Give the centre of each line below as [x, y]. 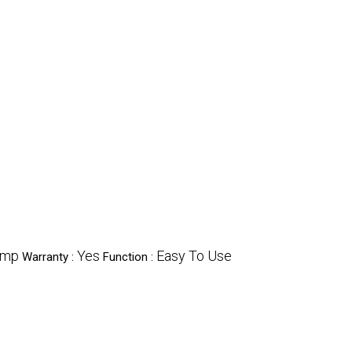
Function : [130, 257]
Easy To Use [194, 256]
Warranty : [49, 257]
